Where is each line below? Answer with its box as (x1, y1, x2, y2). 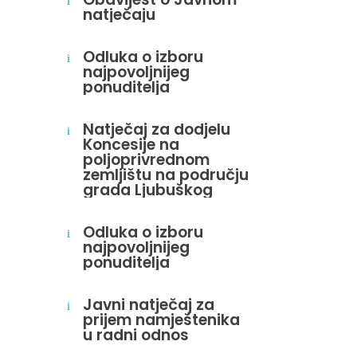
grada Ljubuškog (83, 178, 214, 201)
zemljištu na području (83, 163, 249, 186)
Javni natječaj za (83, 293, 215, 316)
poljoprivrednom (83, 148, 210, 171)
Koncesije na (83, 133, 180, 155)
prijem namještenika (83, 308, 241, 331)
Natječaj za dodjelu (83, 118, 231, 140)
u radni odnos (83, 324, 190, 346)
